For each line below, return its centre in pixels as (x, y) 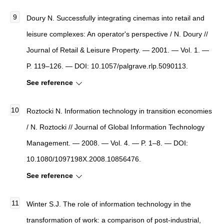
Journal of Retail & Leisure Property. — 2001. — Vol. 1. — (118, 50)
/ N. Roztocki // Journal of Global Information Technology (115, 127)
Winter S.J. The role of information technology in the (109, 204)
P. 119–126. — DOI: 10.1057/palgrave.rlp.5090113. (107, 66)
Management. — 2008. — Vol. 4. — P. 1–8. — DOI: (107, 143)
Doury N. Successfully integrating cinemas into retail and (115, 18)
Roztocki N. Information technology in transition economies (119, 111)
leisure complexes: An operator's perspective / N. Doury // (117, 34)
